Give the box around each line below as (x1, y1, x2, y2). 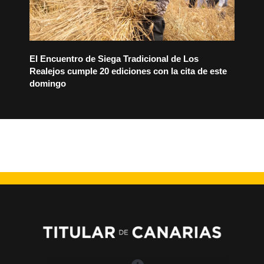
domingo (29, 78, 66, 89)
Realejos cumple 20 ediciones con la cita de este (29, 66, 227, 77)
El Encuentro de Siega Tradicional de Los (29, 54, 199, 64)
